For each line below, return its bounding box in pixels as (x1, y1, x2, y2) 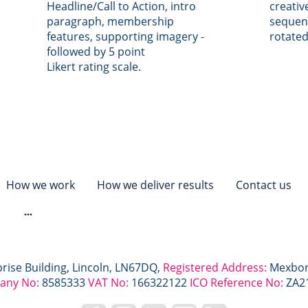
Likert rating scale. (47, 58, 141, 74)
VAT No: (88, 275, 129, 290)
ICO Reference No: (190, 275, 283, 290)
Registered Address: (163, 260, 267, 275)
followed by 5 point (47, 43, 148, 59)
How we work (5, 177, 75, 192)
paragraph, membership (47, 13, 174, 29)
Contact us (235, 177, 291, 192)
